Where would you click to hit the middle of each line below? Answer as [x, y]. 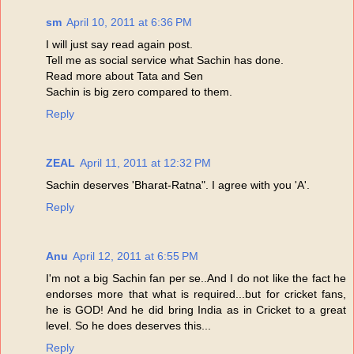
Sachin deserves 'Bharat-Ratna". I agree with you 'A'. [178, 185]
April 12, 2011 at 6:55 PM [136, 256]
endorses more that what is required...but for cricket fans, [196, 294]
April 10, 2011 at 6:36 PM [129, 23]
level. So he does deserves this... [128, 326]
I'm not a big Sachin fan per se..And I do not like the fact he [196, 279]
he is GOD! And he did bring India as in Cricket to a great [196, 310]
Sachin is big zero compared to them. [139, 92]
